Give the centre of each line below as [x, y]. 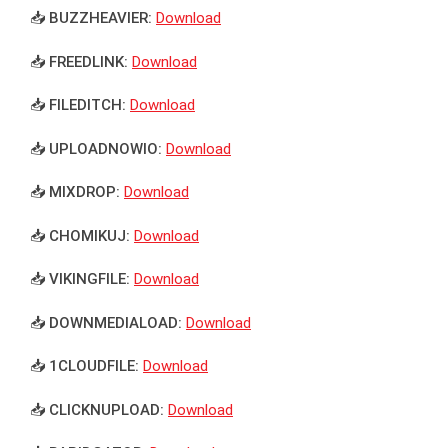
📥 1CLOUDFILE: [84, 366]
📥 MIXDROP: [75, 192]
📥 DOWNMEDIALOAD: [106, 322]
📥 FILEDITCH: [78, 105]
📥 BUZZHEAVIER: [91, 18]
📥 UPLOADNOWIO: [96, 148]
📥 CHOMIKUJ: [80, 235]
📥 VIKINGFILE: [80, 279]
